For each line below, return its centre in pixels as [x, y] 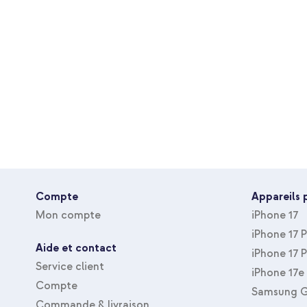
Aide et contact [76, 248]
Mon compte [68, 216]
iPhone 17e [278, 273]
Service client [70, 267]
